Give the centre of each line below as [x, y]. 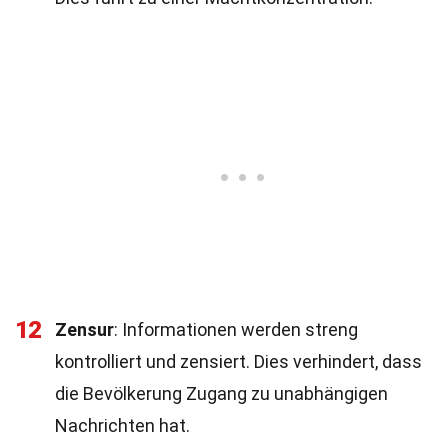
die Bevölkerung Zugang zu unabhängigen [221, 393]
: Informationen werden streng [236, 329]
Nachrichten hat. [122, 425]
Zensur [84, 329]
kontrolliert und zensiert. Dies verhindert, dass [238, 361]
